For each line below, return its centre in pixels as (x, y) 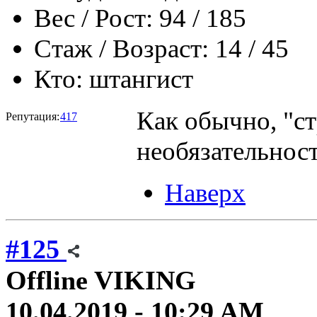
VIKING (145, 281)
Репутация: (33, 116)
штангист (141, 79)
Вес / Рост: (93, 18)
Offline (47, 281)
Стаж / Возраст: (121, 48)
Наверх (205, 192)
